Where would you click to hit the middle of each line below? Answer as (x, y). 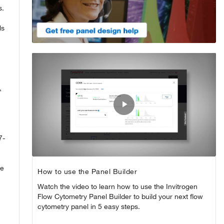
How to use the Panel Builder (87, 171)
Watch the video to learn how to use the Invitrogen (117, 186)
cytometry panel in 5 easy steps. (89, 206)
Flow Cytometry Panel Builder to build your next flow (120, 196)
